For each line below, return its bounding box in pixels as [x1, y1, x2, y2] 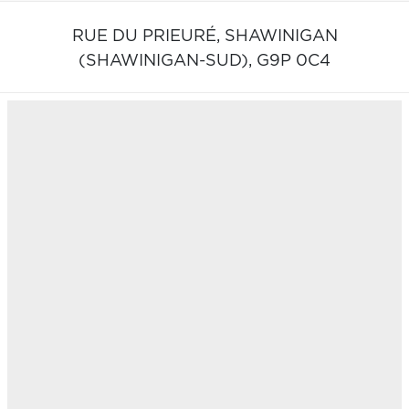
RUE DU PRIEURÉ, [71, 27, 225, 45]
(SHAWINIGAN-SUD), [79, 52, 257, 69]
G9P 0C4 [257, 52, 330, 69]
